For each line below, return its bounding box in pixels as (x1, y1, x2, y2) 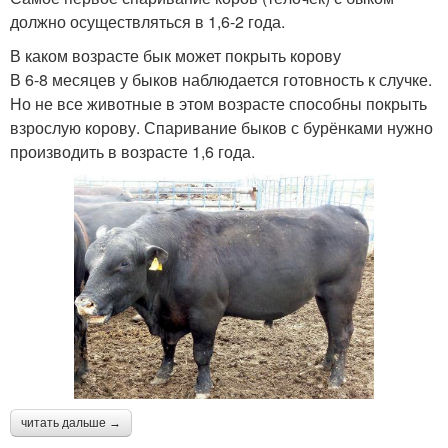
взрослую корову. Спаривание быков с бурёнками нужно (10, 115, 433, 139)
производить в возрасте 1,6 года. (10, 139, 255, 163)
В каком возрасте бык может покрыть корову (10, 43, 341, 67)
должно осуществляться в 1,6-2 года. (10, 9, 285, 33)
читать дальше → (21, 415, 121, 430)
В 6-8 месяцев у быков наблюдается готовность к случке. (10, 67, 432, 91)
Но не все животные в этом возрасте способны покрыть (10, 91, 427, 115)
